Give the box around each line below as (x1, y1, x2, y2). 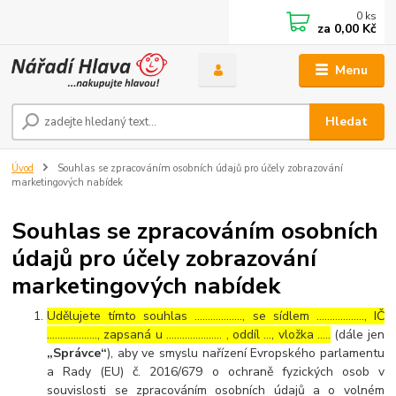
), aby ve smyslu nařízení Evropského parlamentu (107, 345, 385, 362)
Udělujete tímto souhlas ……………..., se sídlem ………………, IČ (47, 308, 385, 325)
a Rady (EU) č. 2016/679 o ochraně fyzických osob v (47, 363, 385, 381)
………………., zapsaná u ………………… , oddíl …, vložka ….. (47, 326, 331, 344)
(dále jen (331, 326, 385, 344)
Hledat (325, 113, 369, 131)
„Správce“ (47, 345, 108, 362)
